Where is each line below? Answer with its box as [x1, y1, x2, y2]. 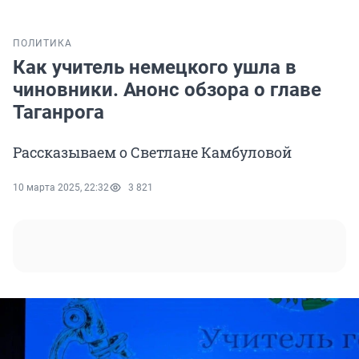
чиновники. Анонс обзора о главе [13, 79, 321, 102]
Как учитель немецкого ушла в [13, 56, 296, 79]
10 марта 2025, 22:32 [13, 182, 109, 194]
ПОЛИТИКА [13, 38, 72, 50]
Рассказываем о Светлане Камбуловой [13, 143, 292, 163]
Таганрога [13, 101, 104, 124]
